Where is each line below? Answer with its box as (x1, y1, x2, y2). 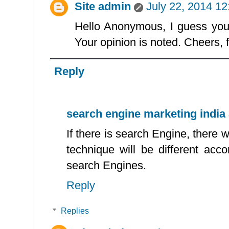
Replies (60, 206, 89, 215)
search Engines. (66, 158, 146, 172)
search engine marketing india (66, 107, 225, 120)
